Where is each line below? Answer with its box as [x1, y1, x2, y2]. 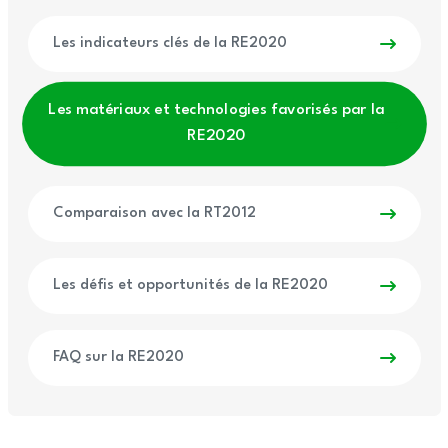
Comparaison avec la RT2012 [52, 206, 256, 222]
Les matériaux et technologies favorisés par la [47, 102, 384, 119]
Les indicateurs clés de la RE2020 [52, 36, 287, 52]
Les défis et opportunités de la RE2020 [52, 278, 328, 294]
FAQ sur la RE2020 [52, 350, 184, 366]
